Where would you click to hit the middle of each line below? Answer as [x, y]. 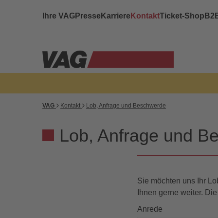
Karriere [116, 16]
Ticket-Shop [182, 16]
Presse [88, 16]
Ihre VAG [59, 16]
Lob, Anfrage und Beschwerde [126, 106]
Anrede [150, 209]
